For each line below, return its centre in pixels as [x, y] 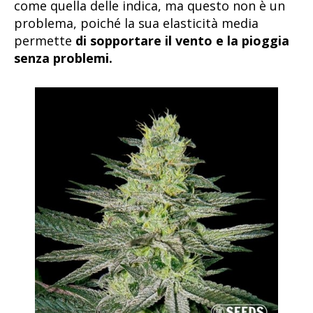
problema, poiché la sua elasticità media [136, 23]
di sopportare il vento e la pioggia [182, 41]
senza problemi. [63, 58]
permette [45, 41]
